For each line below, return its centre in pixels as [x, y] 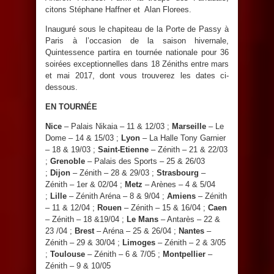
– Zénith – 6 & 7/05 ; [125, 254]
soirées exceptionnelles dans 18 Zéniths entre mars [137, 64]
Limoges [140, 242]
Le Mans [144, 219]
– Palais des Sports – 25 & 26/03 [146, 161]
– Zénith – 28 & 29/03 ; [115, 172]
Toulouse [69, 254]
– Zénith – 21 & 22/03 [189, 149]
